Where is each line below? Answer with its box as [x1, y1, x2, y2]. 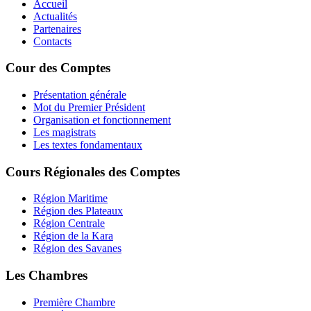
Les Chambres [6, 268, 87, 283]
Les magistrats [33, 126, 96, 138]
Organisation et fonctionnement [33, 114, 171, 126]
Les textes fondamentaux [33, 139, 142, 151]
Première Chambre [33, 296, 115, 308]
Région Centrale [33, 217, 105, 230]
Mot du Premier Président [33, 101, 145, 113]
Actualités [33, 10, 77, 22]
